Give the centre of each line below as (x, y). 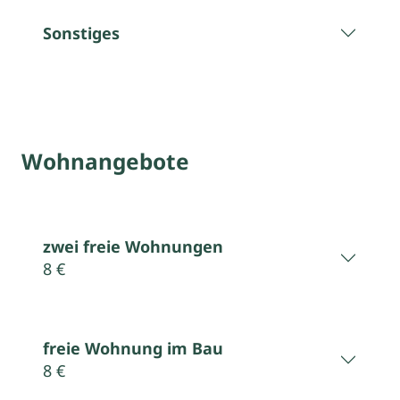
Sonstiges (81, 33)
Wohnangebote (105, 161)
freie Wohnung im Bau (133, 348)
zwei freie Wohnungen (133, 246)
